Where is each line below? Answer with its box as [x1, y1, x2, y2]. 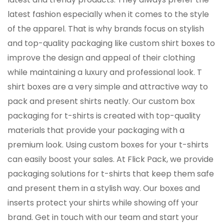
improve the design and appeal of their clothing [7, 52, 195, 63]
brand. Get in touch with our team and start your [7, 211, 198, 223]
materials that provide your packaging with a [7, 124, 184, 136]
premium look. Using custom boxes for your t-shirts [7, 139, 208, 150]
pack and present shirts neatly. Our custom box [7, 95, 195, 107]
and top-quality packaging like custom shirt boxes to [7, 37, 215, 49]
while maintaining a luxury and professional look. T [7, 66, 202, 78]
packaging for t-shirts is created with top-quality [7, 110, 200, 121]
